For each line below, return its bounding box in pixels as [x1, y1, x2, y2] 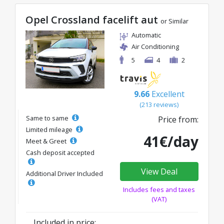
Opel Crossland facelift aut [25, 12, 160, 26]
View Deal [140, 165, 177, 177]
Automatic [131, 30, 161, 39]
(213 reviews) [139, 99, 178, 109]
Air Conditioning [131, 41, 179, 51]
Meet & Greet [26, 136, 68, 145]
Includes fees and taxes [123, 184, 195, 194]
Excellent [151, 88, 184, 99]
